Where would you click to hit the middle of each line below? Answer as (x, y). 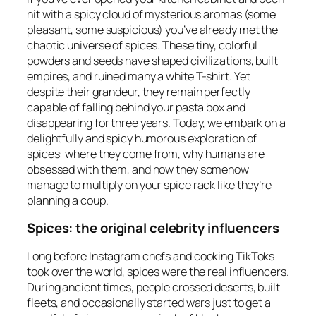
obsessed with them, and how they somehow (138, 169)
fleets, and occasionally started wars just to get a (149, 302)
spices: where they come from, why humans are (146, 153)
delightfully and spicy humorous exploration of (142, 138)
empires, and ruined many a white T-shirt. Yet (139, 76)
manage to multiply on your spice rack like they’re (149, 184)
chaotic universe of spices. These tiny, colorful (142, 45)
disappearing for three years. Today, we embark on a (156, 122)
